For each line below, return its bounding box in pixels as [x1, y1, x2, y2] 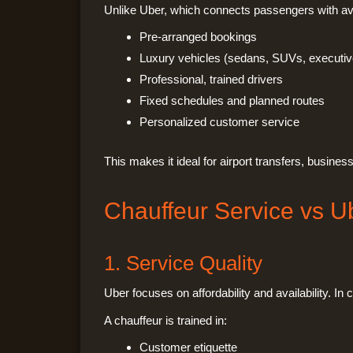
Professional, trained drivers [139, 72, 283, 87]
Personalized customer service [139, 115, 299, 129]
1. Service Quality [104, 251, 262, 276]
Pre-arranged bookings [139, 30, 257, 44]
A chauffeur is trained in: [104, 313, 227, 327]
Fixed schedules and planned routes [139, 94, 325, 108]
